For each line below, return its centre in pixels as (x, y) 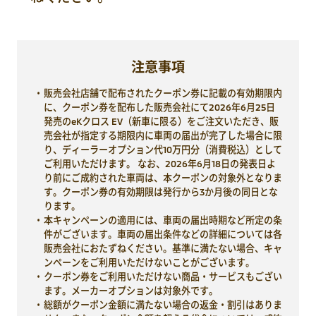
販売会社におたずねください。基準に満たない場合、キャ (163, 248)
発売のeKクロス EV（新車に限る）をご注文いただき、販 (162, 121)
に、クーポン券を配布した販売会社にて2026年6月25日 (160, 107)
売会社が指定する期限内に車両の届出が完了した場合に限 (163, 135)
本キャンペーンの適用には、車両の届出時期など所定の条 (163, 220)
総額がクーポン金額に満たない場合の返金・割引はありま (163, 304)
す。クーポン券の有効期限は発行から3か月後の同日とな (161, 192)
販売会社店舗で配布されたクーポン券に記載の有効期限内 (163, 93)
